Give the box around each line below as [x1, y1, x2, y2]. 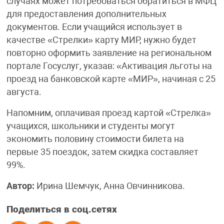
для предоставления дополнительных [6, 9, 166, 19]
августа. [6, 87, 41, 97]
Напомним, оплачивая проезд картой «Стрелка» [6, 108, 211, 118]
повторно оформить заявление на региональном [6, 48, 211, 58]
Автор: [6, 181, 34, 191]
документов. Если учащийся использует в [6, 22, 182, 32]
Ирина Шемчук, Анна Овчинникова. [34, 181, 185, 191]
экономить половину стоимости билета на [6, 134, 184, 144]
